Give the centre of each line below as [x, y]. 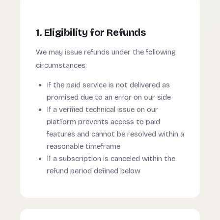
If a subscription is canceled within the [111, 159]
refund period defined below [94, 171]
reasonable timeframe [83, 146]
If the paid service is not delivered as [108, 85]
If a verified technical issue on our [102, 110]
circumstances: [61, 65]
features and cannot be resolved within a [115, 134]
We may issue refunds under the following [106, 52]
